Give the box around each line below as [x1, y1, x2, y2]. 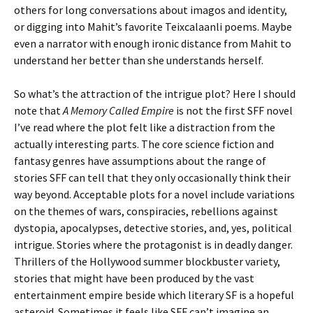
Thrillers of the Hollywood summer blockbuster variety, [14, 254, 280, 268]
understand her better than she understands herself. [14, 53, 263, 67]
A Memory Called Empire [63, 103, 174, 117]
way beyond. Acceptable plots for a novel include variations [14, 187, 295, 201]
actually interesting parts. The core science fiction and [14, 137, 274, 151]
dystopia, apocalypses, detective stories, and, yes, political [14, 221, 292, 235]
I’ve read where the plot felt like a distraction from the [14, 120, 275, 134]
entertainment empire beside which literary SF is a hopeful [14, 288, 294, 302]
